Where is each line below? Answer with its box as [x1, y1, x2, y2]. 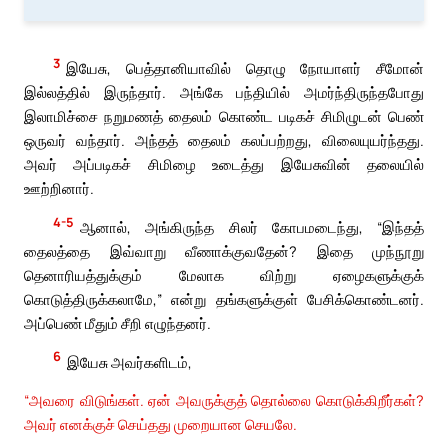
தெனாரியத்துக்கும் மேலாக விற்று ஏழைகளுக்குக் [24, 264, 424, 285]
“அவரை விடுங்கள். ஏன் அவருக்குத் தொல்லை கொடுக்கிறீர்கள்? [24, 390, 424, 411]
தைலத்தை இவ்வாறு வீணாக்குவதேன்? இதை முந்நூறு [24, 240, 424, 261]
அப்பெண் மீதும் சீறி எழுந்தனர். [24, 312, 211, 333]
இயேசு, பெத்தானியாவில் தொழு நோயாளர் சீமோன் [66, 58, 424, 79]
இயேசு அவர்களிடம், [67, 351, 193, 372]
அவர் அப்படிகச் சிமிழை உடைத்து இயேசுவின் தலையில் [24, 154, 424, 175]
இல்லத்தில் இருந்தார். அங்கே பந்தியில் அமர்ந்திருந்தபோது [24, 82, 424, 103]
